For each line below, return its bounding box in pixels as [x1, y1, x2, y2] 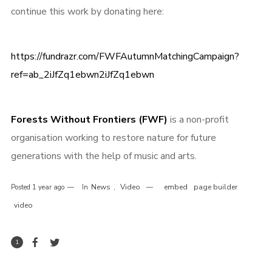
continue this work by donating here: [10, 5, 164, 18]
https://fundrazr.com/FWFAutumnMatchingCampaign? [10, 50, 239, 63]
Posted [10, 183, 32, 192]
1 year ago [32, 183, 64, 192]
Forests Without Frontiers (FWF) [10, 113, 168, 126]
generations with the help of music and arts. [10, 149, 197, 163]
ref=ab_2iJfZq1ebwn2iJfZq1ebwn [10, 68, 154, 81]
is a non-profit [167, 113, 229, 126]
